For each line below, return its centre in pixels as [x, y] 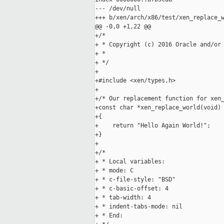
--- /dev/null [118, 9]
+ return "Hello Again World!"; [153, 126]
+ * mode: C [114, 171]
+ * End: [109, 216]
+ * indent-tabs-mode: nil [139, 207]
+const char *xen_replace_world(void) [158, 108]
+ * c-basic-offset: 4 [132, 189]
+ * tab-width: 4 [123, 198]
